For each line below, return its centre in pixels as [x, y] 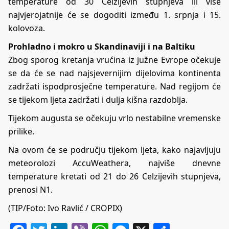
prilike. [21, 132]
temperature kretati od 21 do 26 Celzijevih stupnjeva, [114, 177]
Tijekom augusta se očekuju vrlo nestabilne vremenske [114, 118]
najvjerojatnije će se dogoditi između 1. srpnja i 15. [114, 15]
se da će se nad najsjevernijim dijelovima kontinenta [114, 73]
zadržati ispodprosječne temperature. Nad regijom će [114, 87]
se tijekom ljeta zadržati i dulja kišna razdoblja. [98, 100]
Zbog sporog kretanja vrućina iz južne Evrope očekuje [114, 60]
